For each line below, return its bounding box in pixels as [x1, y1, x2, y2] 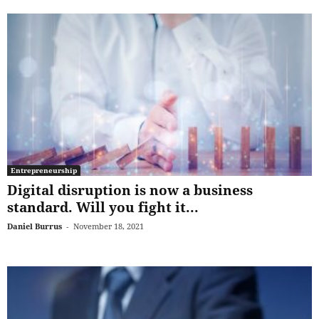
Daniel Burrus [7, 220, 62, 231]
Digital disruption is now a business [7, 180, 253, 199]
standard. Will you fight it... [7, 197, 199, 216]
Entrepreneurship [11, 164, 77, 175]
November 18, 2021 [73, 220, 144, 231]
